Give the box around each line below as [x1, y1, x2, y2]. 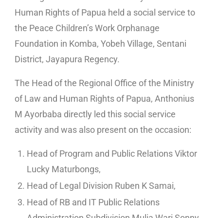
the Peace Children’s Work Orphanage [15, 22, 160, 33]
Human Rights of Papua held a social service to [15, 7, 195, 18]
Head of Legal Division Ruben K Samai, [27, 180, 176, 191]
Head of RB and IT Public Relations [27, 197, 160, 207]
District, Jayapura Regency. [15, 54, 120, 64]
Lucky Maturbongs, [27, 163, 101, 174]
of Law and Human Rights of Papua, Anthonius [15, 93, 194, 104]
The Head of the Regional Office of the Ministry [15, 77, 194, 88]
